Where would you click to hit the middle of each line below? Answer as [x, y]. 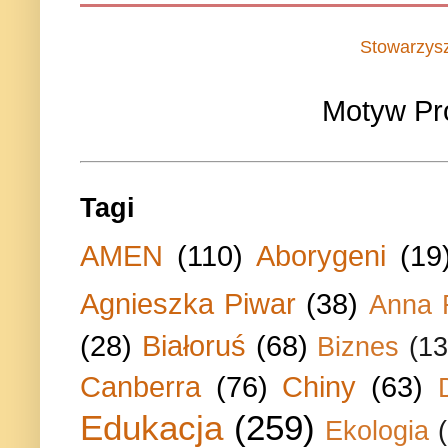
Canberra [140, 387]
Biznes [358, 347]
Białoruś [193, 346]
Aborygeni [321, 256]
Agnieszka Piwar [188, 304]
